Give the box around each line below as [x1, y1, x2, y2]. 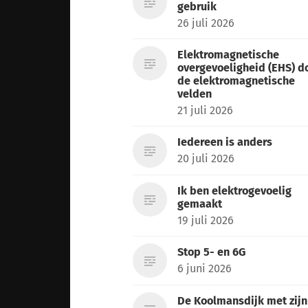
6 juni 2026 [177, 261, 232, 275]
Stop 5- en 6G [177, 245, 246, 258]
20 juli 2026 [177, 151, 235, 165]
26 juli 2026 [177, 16, 235, 30]
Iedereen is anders [177, 135, 273, 148]
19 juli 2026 [177, 213, 234, 227]
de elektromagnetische [177, 74, 296, 87]
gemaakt [177, 197, 223, 210]
